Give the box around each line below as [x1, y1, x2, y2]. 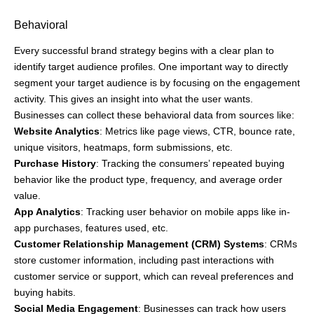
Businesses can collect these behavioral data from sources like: [14, 109, 294, 121]
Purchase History [14, 158, 96, 169]
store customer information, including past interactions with [14, 254, 274, 266]
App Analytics [14, 206, 81, 217]
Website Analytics [14, 125, 100, 137]
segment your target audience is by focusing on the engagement [14, 77, 300, 88]
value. [14, 190, 41, 201]
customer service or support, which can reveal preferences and [14, 271, 294, 282]
